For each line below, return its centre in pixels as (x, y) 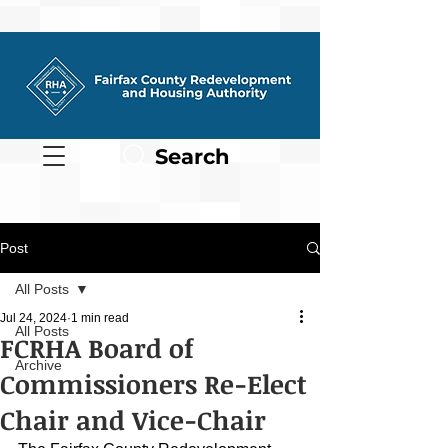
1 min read (100, 318)
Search (192, 156)
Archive (38, 365)
